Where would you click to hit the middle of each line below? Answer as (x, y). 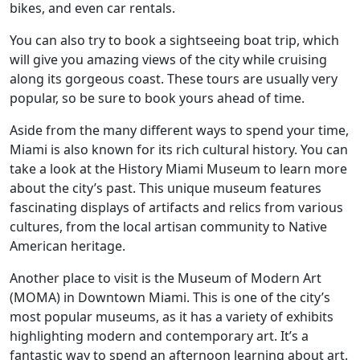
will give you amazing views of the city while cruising (168, 59)
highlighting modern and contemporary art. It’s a (159, 336)
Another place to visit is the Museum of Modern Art (166, 278)
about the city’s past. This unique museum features (166, 188)
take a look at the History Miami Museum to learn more (178, 169)
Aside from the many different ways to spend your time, (179, 130)
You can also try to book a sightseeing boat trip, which (174, 40)
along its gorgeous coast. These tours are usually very (174, 79)
